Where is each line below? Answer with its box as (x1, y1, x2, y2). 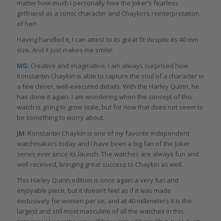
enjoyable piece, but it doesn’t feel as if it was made (16, 186, 171, 195)
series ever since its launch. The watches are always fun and (16, 149, 199, 158)
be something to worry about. (16, 112, 105, 122)
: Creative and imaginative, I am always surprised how (27, 61, 188, 70)
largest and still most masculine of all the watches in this (16, 207, 184, 216)
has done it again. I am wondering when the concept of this (16, 92, 192, 101)
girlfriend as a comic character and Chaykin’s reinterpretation (16, 8, 199, 18)
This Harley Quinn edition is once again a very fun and (16, 176, 179, 185)
